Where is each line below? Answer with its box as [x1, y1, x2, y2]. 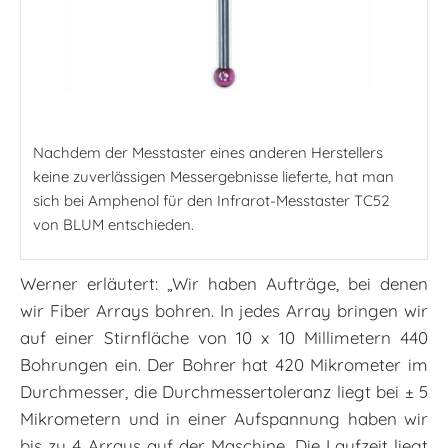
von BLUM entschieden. [33, 215, 194, 235]
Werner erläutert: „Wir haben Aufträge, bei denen [20, 273, 428, 295]
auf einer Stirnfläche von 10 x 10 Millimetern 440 [20, 327, 428, 349]
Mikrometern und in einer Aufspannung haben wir [20, 408, 428, 430]
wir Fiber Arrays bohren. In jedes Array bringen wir [20, 300, 428, 322]
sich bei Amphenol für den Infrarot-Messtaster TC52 [33, 191, 390, 211]
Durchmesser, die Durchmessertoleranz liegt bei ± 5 [20, 381, 428, 403]
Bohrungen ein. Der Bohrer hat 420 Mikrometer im [20, 354, 428, 376]
